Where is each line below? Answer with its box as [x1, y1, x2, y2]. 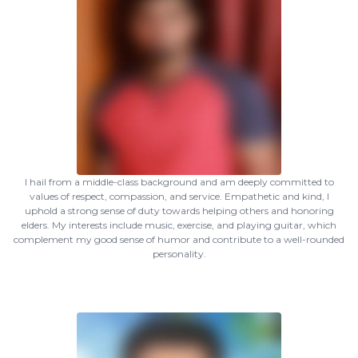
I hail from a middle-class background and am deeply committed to [24, 176, 334, 188]
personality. [152, 248, 206, 260]
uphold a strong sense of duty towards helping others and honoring [24, 205, 334, 217]
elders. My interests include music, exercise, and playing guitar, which [22, 219, 336, 231]
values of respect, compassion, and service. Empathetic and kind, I [29, 190, 329, 202]
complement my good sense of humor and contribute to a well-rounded [14, 233, 344, 245]
